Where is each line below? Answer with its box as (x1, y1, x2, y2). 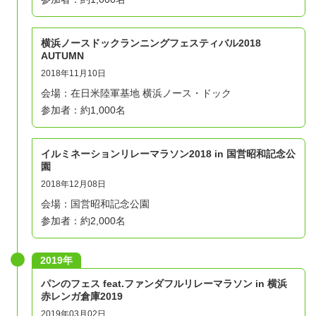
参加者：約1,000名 (41, 104, 126, 116)
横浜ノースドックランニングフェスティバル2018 (41, 37, 261, 49)
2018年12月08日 (41, 178, 106, 189)
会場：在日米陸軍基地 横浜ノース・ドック (41, 87, 231, 99)
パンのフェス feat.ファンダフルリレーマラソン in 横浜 (41, 277, 287, 289)
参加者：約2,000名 (41, 214, 126, 226)
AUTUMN (41, 49, 84, 61)
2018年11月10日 (41, 68, 106, 78)
